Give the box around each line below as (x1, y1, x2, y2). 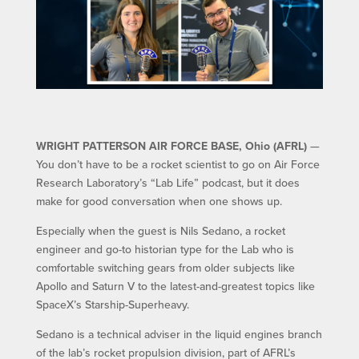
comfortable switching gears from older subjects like (35, 260, 295, 276)
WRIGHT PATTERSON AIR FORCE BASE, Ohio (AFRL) (35, 138, 307, 155)
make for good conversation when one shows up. (35, 193, 282, 210)
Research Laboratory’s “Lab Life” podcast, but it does (35, 175, 300, 192)
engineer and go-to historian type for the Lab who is (35, 241, 294, 258)
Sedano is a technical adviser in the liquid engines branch (35, 326, 322, 343)
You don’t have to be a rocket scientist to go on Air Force (35, 156, 320, 173)
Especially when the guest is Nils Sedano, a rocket (35, 223, 285, 240)
